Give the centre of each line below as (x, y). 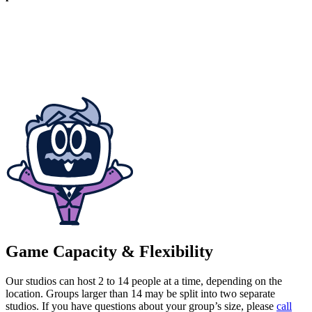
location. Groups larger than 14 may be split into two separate (140, 293)
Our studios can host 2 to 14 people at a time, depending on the (144, 281)
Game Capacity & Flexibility (109, 251)
